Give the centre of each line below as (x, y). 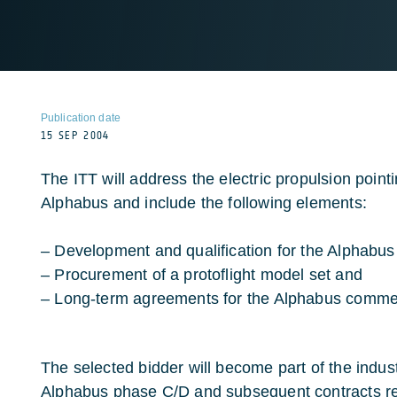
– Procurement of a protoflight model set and (202, 275)
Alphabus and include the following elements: (204, 203)
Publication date (81, 118)
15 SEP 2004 (75, 136)
